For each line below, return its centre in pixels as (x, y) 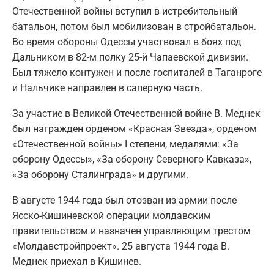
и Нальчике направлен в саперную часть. (107, 88)
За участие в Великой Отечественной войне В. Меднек (136, 114)
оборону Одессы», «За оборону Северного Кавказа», (132, 160)
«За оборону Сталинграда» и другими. (100, 175)
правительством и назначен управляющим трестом (131, 231)
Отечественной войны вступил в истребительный (125, 12)
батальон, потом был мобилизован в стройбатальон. (134, 27)
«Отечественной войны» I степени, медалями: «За (125, 144)
